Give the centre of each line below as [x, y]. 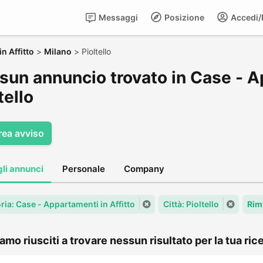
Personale [84, 169]
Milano [58, 51]
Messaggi [117, 17]
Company [144, 169]
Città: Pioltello [191, 204]
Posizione [183, 17]
